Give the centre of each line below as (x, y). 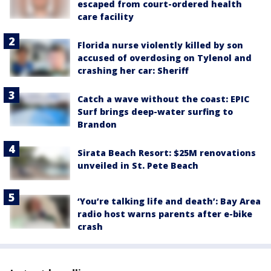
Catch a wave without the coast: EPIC (163, 99)
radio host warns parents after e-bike (165, 214)
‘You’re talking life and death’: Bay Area (169, 201)
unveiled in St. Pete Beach (138, 165)
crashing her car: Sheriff (133, 70)
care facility (106, 16)
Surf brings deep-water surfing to (155, 111)
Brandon (97, 124)
